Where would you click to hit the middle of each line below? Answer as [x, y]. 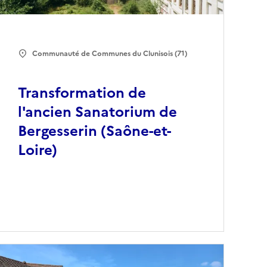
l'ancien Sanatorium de [98, 112]
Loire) [38, 150]
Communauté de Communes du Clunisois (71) [110, 54]
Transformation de [82, 93]
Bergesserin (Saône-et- [95, 131]
